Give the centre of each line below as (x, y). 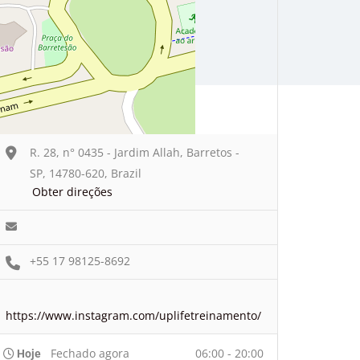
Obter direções (72, 191)
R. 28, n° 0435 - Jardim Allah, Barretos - (135, 152)
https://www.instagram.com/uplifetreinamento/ (133, 315)
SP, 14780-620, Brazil (86, 173)
